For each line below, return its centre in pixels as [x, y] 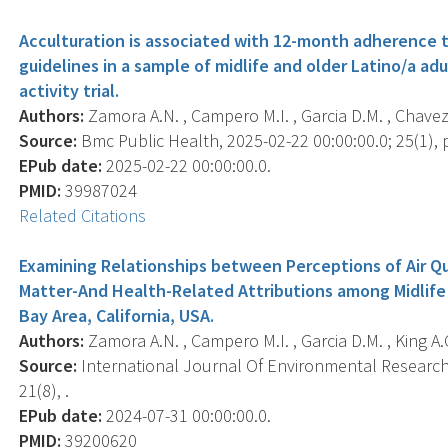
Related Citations [83, 215]
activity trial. [69, 90]
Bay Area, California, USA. [117, 315]
